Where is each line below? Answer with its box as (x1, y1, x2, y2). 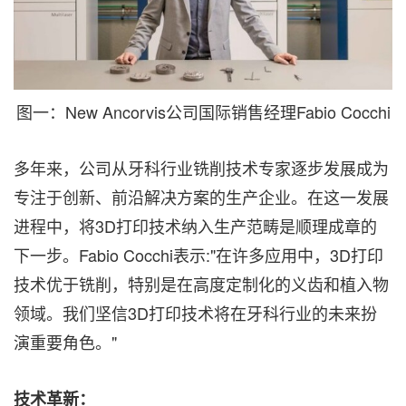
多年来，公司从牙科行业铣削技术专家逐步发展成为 (14, 156, 389, 180)
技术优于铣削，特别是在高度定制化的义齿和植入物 (14, 272, 389, 296)
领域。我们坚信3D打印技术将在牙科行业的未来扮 (14, 301, 377, 325)
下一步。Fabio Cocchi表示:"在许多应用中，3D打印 (14, 243, 383, 267)
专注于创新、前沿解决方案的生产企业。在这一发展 (14, 185, 389, 209)
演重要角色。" (14, 330, 117, 354)
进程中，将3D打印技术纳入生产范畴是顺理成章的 (14, 214, 377, 238)
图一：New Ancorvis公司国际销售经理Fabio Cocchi (15, 100, 391, 124)
